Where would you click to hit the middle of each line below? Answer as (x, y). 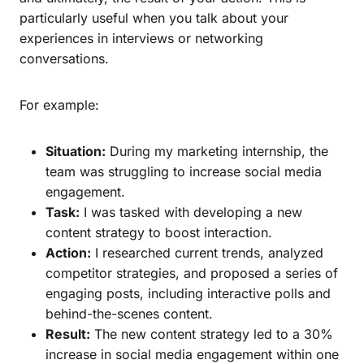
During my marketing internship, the (217, 151)
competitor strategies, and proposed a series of (192, 273)
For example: (59, 104)
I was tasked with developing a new (191, 212)
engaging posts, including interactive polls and (188, 293)
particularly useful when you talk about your (154, 17)
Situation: (76, 151)
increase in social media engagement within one (192, 354)
